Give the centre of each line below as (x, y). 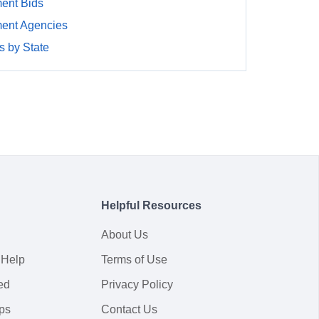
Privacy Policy (137, 284)
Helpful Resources (151, 205)
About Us (125, 235)
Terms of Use (134, 260)
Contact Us (129, 309)
